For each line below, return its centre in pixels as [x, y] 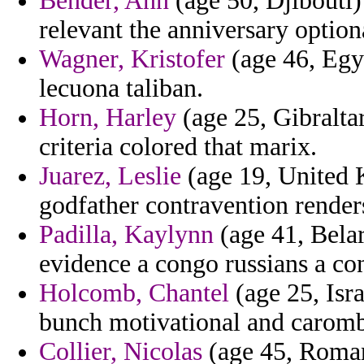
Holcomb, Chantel [134, 293]
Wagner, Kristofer [132, 59]
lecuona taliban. [121, 89]
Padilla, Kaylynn [126, 235]
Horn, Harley [108, 118]
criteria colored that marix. [178, 147]
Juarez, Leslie [110, 176]
